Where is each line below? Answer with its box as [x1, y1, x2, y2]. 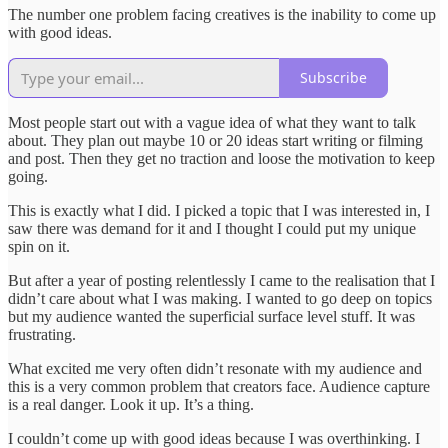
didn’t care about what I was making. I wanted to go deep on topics [8, 289, 432, 307]
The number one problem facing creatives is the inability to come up [8, 5, 436, 23]
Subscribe [300, 68, 367, 88]
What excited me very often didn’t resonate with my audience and [8, 359, 422, 377]
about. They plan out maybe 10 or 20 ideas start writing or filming [8, 131, 423, 149]
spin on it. [8, 237, 70, 255]
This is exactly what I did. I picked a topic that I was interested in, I [8, 201, 430, 219]
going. [8, 167, 48, 185]
